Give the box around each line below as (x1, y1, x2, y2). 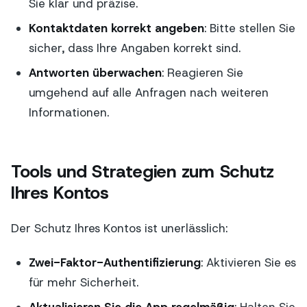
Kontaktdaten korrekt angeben (28, 21, 204, 36)
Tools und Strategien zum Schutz (11, 160, 275, 184)
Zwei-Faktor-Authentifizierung (28, 254, 201, 270)
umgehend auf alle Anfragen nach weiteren (28, 85, 269, 101)
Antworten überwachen (28, 65, 162, 81)
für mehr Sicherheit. (28, 274, 138, 290)
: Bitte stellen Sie (204, 21, 295, 36)
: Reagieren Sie (161, 65, 243, 81)
